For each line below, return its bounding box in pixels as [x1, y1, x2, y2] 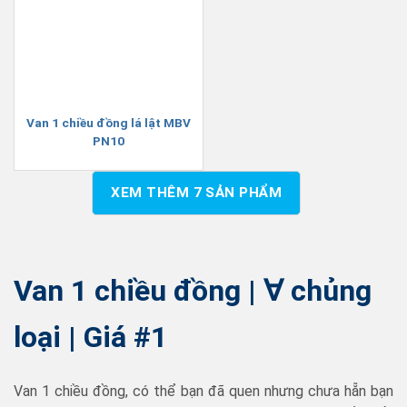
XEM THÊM [111, 184, 194, 201]
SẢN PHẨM [201, 184, 283, 201]
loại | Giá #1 [14, 319, 167, 354]
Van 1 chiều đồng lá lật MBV [26, 115, 191, 131]
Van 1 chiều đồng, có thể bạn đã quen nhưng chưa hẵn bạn [14, 382, 393, 401]
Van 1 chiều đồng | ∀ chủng [14, 273, 372, 308]
